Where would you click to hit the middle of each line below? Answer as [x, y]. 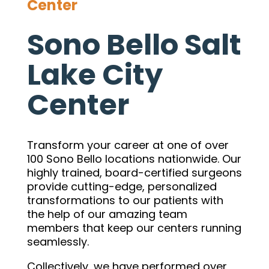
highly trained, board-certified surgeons [134, 173]
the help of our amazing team [107, 214]
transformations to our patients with [125, 200]
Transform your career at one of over [128, 145]
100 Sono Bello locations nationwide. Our [134, 159]
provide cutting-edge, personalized [122, 186]
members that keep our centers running [134, 228]
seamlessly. [59, 242]
